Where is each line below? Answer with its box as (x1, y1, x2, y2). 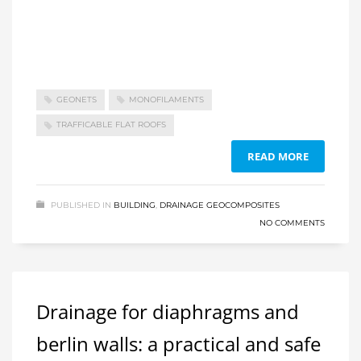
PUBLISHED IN (51, 199, 111, 210)
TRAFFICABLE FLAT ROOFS (56, 119, 166, 131)
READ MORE (247, 148, 309, 164)
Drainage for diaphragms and (36, 297, 299, 325)
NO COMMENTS (259, 217, 325, 228)
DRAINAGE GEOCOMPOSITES (160, 199, 280, 210)
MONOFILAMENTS (129, 94, 204, 106)
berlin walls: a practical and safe (36, 330, 321, 357)
